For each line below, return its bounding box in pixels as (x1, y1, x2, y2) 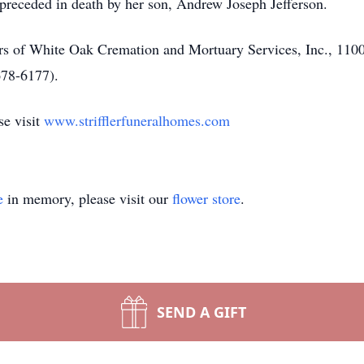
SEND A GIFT (157, 302, 246, 322)
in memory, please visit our (3, 188, 172, 208)
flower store (172, 188, 240, 208)
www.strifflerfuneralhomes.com (44, 110, 230, 130)
